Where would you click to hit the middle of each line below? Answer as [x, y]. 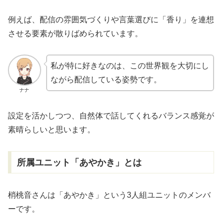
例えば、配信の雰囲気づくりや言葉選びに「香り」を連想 [111, 19]
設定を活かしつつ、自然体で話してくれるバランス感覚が [111, 115]
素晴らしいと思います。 [52, 129]
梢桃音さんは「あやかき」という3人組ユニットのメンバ [109, 195]
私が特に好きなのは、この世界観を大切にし [130, 66]
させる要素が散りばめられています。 [75, 33]
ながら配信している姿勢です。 [106, 80]
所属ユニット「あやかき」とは [79, 162]
